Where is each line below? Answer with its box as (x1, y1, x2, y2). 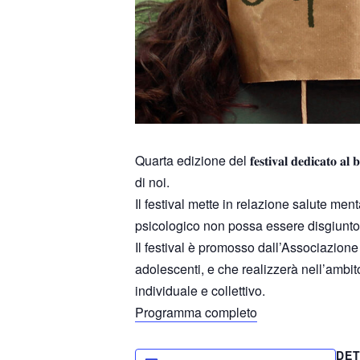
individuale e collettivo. (135, 280, 265, 300)
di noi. (135, 172, 170, 191)
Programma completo (135, 302, 257, 321)
